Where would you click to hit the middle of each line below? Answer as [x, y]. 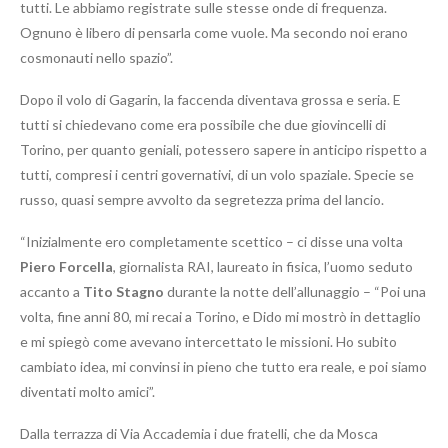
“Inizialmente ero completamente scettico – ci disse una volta [211, 242]
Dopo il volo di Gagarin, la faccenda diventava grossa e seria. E [210, 100]
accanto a [51, 292]
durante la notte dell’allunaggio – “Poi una [295, 292]
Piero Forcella [66, 267]
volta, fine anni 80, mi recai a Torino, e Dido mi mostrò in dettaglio [220, 317]
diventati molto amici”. [87, 392]
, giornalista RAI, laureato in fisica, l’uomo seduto [263, 267]
